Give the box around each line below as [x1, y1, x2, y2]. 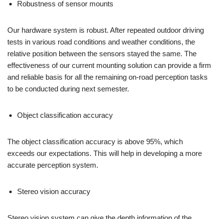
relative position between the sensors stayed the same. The [7, 49, 197, 58]
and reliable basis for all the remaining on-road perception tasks [7, 73, 208, 81]
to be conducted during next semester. [7, 85, 129, 93]
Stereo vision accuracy [17, 187, 90, 196]
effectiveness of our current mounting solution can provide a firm [7, 61, 211, 69]
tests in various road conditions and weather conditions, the [7, 38, 195, 46]
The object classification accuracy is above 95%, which [7, 137, 183, 146]
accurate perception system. [7, 161, 98, 169]
